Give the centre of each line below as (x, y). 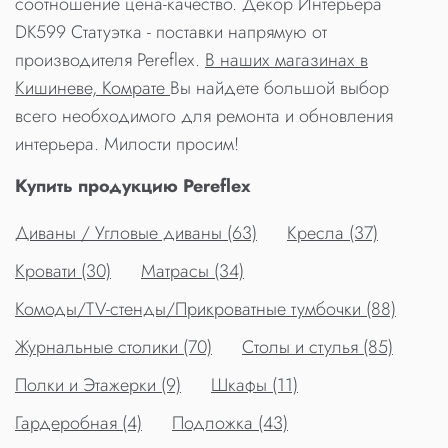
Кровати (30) (63, 271)
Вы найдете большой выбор (279, 88)
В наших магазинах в (286, 60)
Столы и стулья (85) (317, 347)
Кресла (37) (332, 233)
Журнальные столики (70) (113, 347)
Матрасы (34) (192, 271)
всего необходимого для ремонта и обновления (204, 116)
